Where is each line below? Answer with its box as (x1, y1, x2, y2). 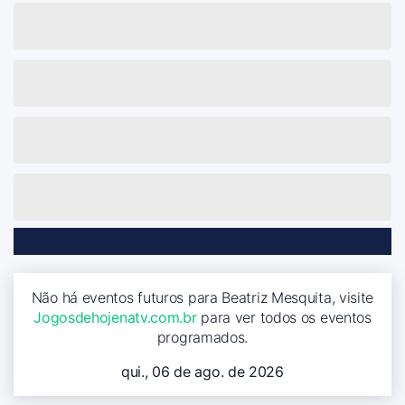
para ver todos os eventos (196, 307, 372, 326)
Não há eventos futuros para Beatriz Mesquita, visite (31, 287, 374, 306)
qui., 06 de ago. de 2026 (121, 362, 284, 381)
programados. (156, 327, 249, 346)
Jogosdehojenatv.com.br (33, 307, 197, 326)
